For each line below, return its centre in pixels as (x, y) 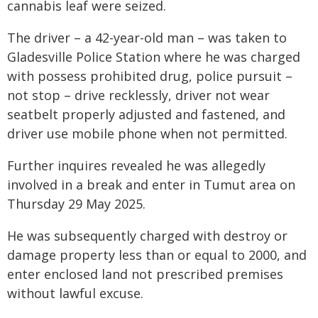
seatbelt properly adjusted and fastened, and (146, 114)
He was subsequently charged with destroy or (147, 236)
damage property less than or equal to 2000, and (157, 255)
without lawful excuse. (75, 293)
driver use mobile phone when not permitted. (147, 133)
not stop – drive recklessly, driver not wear (138, 95)
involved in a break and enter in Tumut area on (151, 185)
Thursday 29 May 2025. (76, 204)
